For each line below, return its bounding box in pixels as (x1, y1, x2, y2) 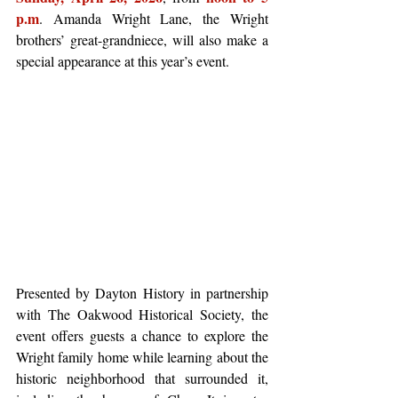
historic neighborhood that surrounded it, (16, 368, 268, 387)
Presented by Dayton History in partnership (16, 283, 268, 302)
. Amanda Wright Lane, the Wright (39, 9, 268, 28)
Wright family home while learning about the (16, 346, 268, 366)
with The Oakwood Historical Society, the (16, 304, 268, 323)
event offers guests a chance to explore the (16, 325, 268, 345)
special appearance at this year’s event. (16, 52, 238, 70)
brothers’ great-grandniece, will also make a (16, 30, 268, 49)
